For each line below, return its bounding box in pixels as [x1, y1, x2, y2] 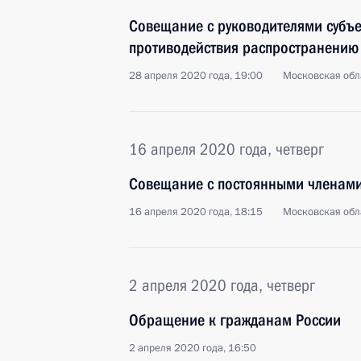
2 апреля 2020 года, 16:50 [129, 341, 256, 355]
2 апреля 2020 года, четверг [129, 276, 315, 295]
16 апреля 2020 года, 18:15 [129, 205, 263, 219]
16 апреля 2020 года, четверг [129, 139, 324, 159]
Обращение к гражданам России [129, 310, 341, 330]
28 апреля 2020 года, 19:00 [129, 68, 263, 83]
